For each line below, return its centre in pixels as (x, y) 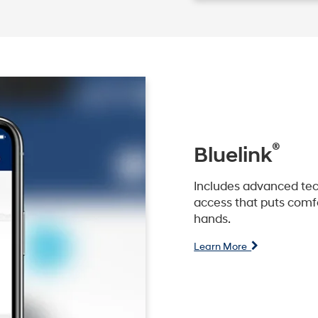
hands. (213, 219)
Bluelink (233, 155)
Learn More (223, 246)
